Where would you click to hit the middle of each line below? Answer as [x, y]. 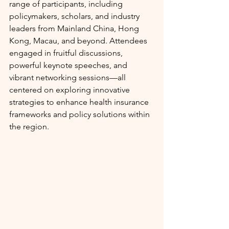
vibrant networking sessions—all [68, 78]
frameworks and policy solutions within [81, 114]
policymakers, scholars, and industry [75, 16]
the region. [29, 127]
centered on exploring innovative [71, 90]
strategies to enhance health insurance [80, 102]
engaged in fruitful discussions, [67, 53]
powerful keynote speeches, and [69, 65]
